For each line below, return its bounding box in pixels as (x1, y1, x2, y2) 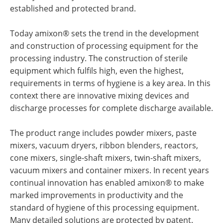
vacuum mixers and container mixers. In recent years (10, 165, 209, 176)
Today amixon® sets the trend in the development (10, 28, 199, 39)
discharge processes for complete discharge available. (10, 103, 213, 113)
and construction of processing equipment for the (10, 40, 198, 51)
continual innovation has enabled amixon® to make (10, 177, 204, 188)
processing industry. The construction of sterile (10, 53, 188, 64)
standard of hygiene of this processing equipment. (10, 202, 199, 213)
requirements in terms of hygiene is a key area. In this (10, 78, 211, 89)
